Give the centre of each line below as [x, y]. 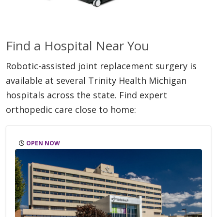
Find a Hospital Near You [77, 46]
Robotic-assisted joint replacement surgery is [101, 66]
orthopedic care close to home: [71, 110]
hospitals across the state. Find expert [86, 95]
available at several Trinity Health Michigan [96, 81]
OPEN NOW [43, 143]
